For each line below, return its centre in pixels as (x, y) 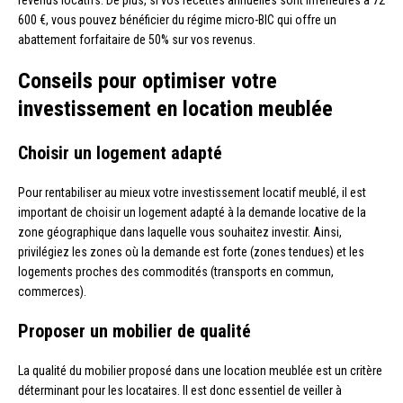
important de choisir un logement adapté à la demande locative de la (192, 212)
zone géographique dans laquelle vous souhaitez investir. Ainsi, (180, 232)
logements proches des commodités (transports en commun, (176, 271)
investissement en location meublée (175, 108)
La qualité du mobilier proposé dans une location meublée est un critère (200, 370)
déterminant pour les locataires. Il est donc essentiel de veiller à (180, 390)
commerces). (52, 291)
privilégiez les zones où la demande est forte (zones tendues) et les (191, 251)
